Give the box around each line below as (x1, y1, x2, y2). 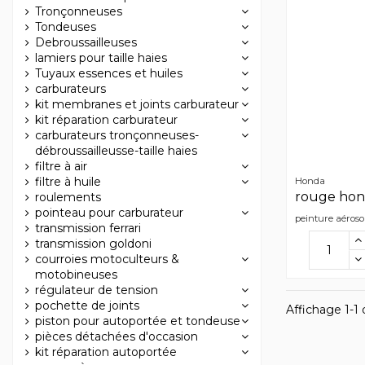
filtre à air (35, 158, 87, 174)
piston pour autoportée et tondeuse (35, 313, 240, 328)
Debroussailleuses (35, 34, 137, 50)
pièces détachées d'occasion (35, 328, 198, 344)
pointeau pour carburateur (35, 204, 183, 220)
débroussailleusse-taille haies (35, 143, 197, 158)
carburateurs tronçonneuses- (35, 127, 199, 143)
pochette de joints (35, 297, 139, 313)
